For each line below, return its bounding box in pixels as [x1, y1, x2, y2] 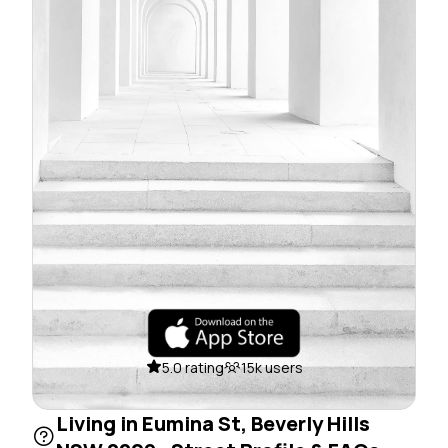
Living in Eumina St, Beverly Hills [56, 409, 370, 437]
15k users [240, 357, 303, 377]
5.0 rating [161, 357, 224, 377]
